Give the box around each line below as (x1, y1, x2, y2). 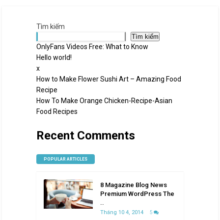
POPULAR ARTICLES (43, 156, 87, 162)
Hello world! (36, 53, 72, 61)
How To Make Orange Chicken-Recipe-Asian (36, 96, 172, 105)
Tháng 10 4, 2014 (100, 209, 145, 216)
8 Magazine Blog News (100, 181, 167, 189)
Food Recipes (36, 107, 78, 115)
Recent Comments (36, 128, 135, 142)
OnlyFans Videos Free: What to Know (36, 42, 148, 51)
